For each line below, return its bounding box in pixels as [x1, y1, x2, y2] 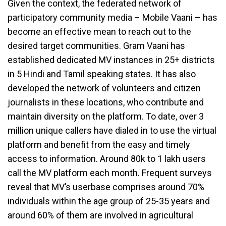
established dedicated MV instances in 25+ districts [8, 54, 215, 65]
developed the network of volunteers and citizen [8, 82, 201, 93]
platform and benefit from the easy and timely [8, 139, 190, 150]
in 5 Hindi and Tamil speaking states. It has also [8, 68, 196, 79]
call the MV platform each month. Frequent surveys [8, 167, 212, 178]
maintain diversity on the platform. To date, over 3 [8, 110, 204, 122]
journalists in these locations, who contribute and [8, 96, 204, 107]
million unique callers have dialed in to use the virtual [8, 125, 216, 136]
